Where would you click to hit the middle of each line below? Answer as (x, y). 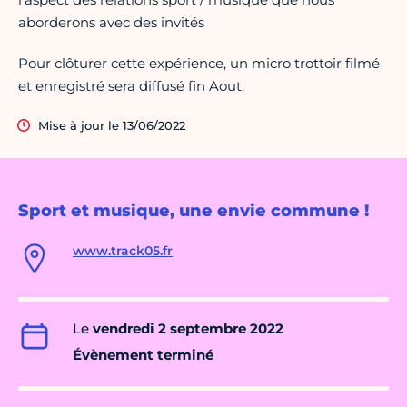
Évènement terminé (143, 355)
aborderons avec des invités (111, 23)
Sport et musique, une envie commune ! (194, 211)
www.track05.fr (123, 251)
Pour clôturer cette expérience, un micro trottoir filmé (199, 64)
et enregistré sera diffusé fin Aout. (131, 86)
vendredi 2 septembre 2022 (188, 329)
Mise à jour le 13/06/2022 (112, 126)
